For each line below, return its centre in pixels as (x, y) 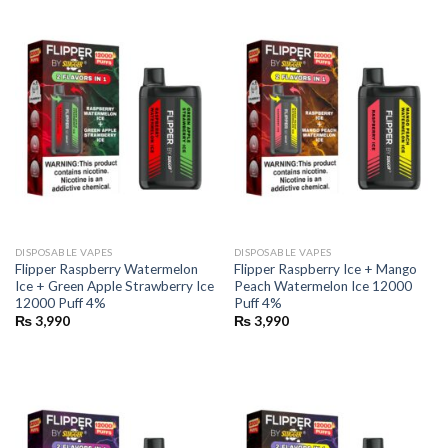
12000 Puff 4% (60, 303)
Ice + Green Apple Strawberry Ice (114, 286)
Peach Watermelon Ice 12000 (322, 286)
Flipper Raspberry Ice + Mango (325, 269)
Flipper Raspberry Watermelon (106, 269)
